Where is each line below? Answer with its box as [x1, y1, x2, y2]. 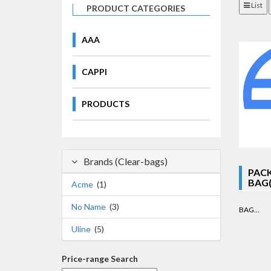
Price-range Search [62, 253, 138, 264]
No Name [71, 201, 106, 212]
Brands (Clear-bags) [83, 155, 168, 167]
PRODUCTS [82, 98, 129, 109]
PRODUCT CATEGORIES [87, 2, 185, 13]
